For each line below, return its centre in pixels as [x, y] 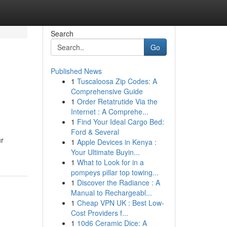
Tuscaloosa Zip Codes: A [117, 81]
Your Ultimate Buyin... [105, 152]
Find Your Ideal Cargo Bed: [120, 122]
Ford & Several [95, 132]
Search [62, 33]
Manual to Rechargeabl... [111, 193]
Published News [76, 71]
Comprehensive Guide [107, 91]
